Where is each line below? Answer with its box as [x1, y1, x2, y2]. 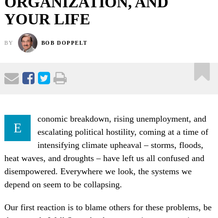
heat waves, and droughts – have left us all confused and [4, 153, 204, 163]
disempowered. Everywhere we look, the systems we [4, 166, 192, 176]
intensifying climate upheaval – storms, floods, [37, 140, 203, 150]
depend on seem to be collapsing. [4, 179, 122, 189]
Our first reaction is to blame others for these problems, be [4, 202, 212, 212]
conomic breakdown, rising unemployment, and [37, 113, 206, 124]
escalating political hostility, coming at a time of [37, 127, 208, 137]
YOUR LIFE [4, 10, 90, 28]
